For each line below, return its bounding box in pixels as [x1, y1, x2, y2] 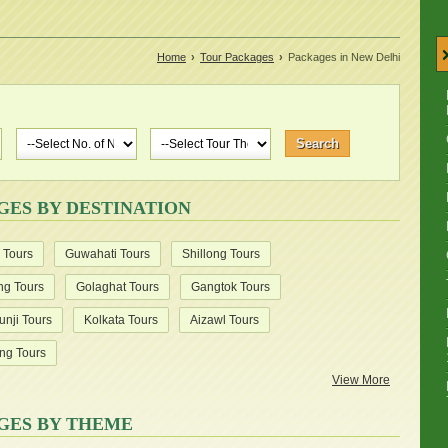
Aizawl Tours [190, 313, 259, 327]
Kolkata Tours [84, 313, 158, 327]
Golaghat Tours [76, 280, 159, 294]
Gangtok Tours [191, 280, 270, 294]
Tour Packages [200, 51, 274, 63]
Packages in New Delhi [285, 51, 400, 63]
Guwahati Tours [65, 247, 150, 261]
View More [332, 373, 390, 387]
